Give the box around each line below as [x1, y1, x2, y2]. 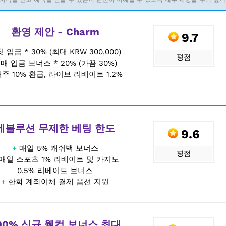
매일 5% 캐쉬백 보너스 [19, 144, 98, 153]
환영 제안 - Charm [11, 26, 99, 38]
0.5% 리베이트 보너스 [17, 166, 93, 176]
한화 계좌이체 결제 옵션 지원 [8, 177, 109, 187]
